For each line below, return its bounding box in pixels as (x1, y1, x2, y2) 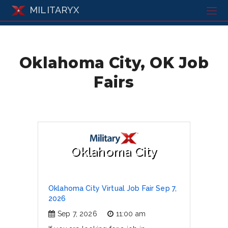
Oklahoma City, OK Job (19, 53, 209, 72)
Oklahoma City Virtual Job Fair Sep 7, (48, 184, 177, 192)
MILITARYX (30, 5, 79, 15)
